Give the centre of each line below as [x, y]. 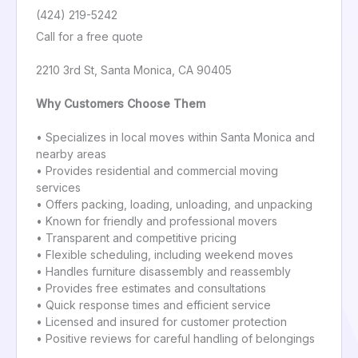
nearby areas [71, 154]
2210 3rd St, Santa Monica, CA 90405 [134, 70]
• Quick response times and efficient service [153, 305]
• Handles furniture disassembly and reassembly [163, 272]
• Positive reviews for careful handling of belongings [175, 339]
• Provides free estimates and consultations [151, 288]
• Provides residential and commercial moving [157, 171]
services [58, 188]
